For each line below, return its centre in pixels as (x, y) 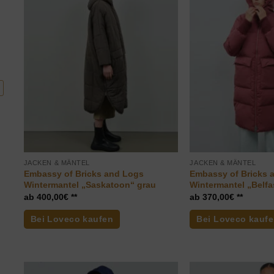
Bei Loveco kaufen (72, 219)
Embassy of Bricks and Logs (83, 173)
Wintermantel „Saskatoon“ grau (90, 184)
